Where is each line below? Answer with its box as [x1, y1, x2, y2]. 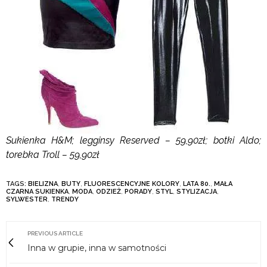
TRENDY [51, 195, 79, 204]
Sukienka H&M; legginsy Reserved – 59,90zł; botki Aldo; [6, 135, 261, 147]
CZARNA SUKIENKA [6, 188, 69, 196]
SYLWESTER [6, 195, 48, 204]
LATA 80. [183, 180, 210, 188]
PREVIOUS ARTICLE [27, 230, 83, 237]
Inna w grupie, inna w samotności [27, 243, 166, 254]
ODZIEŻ [96, 188, 121, 196]
